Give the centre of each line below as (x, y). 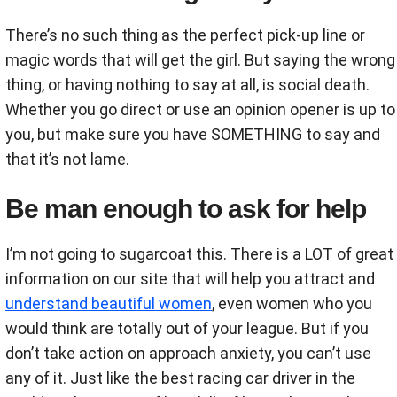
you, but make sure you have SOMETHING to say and (193, 134)
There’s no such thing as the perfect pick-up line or (185, 35)
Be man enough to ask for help (186, 209)
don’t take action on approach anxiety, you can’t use (188, 353)
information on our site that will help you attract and (190, 279)
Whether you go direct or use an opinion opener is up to (200, 109)
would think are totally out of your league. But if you (187, 328)
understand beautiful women (109, 304)
